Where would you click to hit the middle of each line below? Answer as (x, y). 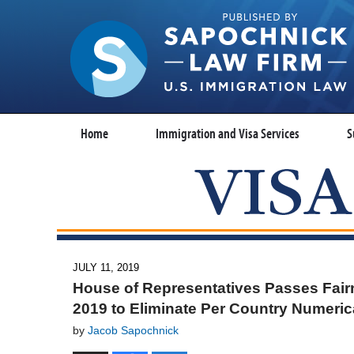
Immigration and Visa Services (228, 133)
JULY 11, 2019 (106, 267)
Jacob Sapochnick (133, 330)
